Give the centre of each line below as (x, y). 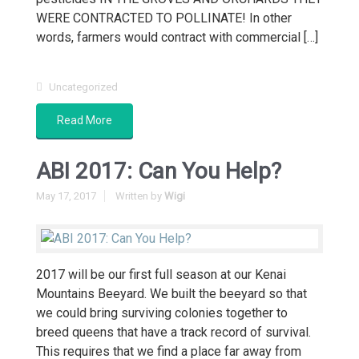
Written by (140, 196)
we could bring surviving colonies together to (162, 313)
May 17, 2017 (66, 196)
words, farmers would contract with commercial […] (177, 37)
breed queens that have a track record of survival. (173, 332)
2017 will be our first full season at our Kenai (161, 274)
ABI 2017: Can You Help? (159, 171)
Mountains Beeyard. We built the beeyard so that (171, 294)
